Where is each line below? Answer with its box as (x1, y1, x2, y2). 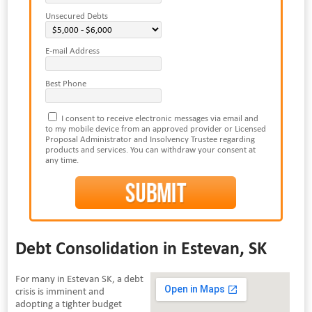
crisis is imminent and (15, 284, 104, 297)
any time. (45, 155, 79, 166)
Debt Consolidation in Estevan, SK (15, 236, 267, 259)
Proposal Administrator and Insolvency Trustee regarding (45, 134, 255, 145)
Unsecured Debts (45, 10, 108, 22)
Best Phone (45, 78, 86, 89)
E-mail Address (45, 45, 100, 56)
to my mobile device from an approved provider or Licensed (45, 123, 266, 134)
